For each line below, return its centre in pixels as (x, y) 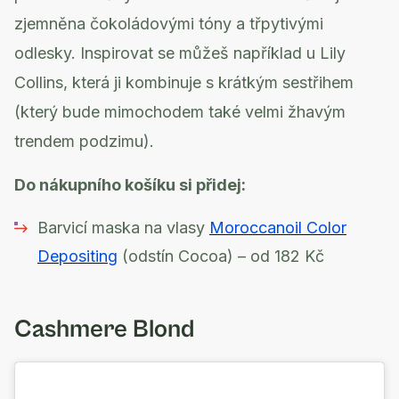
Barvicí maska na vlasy (123, 228)
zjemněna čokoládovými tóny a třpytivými (169, 24)
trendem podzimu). (84, 142)
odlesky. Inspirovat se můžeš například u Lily (180, 53)
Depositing (77, 256)
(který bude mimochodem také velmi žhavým (180, 112)
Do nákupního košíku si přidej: (130, 185)
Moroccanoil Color (278, 228)
